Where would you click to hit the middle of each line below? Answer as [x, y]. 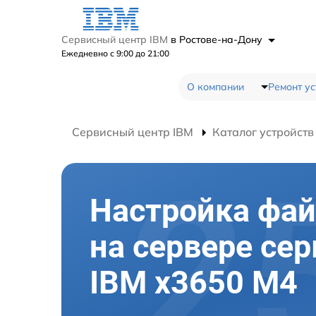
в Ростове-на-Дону [218, 39]
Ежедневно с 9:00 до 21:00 [115, 53]
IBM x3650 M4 [194, 282]
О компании [215, 86]
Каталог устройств [263, 132]
